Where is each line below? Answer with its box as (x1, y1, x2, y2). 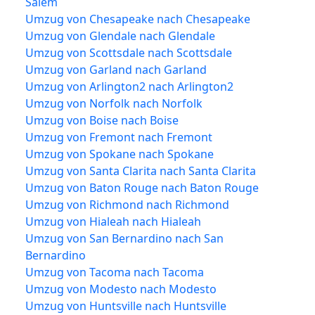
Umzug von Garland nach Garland (25, 61, 207, 77)
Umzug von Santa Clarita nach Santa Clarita (25, 162, 256, 179)
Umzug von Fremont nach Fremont (25, 129, 212, 145)
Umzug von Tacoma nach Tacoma (25, 264, 204, 280)
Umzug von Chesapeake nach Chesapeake (25, 11, 250, 27)
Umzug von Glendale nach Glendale (25, 27, 215, 44)
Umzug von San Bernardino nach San (25, 230, 224, 246)
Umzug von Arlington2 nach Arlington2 (25, 78, 233, 94)
